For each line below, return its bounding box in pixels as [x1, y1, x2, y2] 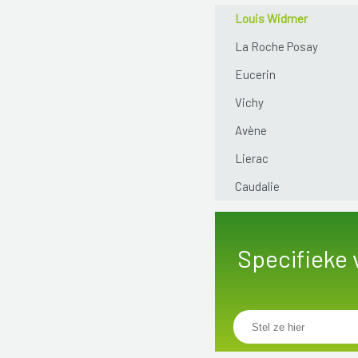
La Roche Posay [234, 38, 318, 54]
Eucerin [234, 66, 276, 82]
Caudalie [234, 178, 280, 193]
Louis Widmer [234, 10, 308, 26]
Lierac [234, 150, 268, 165]
